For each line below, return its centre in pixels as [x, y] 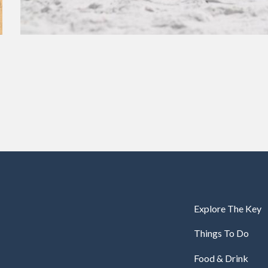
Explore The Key [228, 209]
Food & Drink [221, 258]
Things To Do [221, 233]
